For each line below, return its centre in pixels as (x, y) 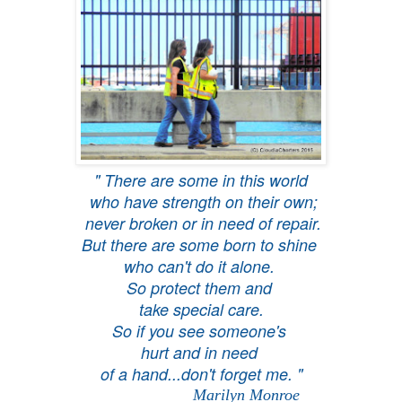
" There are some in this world (201, 179)
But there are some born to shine (201, 244)
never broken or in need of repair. (201, 223)
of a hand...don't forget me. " (201, 373)
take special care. (201, 309)
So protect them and (201, 287)
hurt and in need (201, 352)
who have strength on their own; (201, 201)
